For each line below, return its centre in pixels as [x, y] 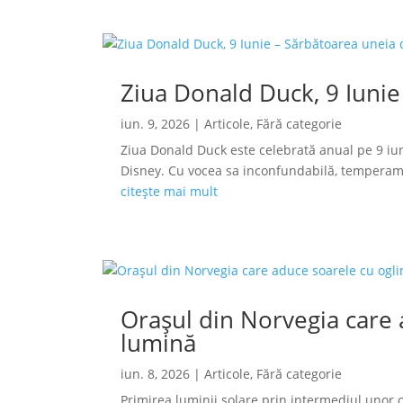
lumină [159, 343]
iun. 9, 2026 [156, 124]
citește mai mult [170, 192]
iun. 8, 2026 [156, 374]
